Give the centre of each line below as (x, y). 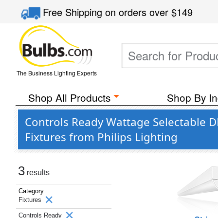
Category (31, 191)
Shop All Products (69, 97)
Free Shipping (74, 12)
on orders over (138, 12)
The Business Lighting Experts (56, 73)
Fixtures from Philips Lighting (101, 137)
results (37, 173)
